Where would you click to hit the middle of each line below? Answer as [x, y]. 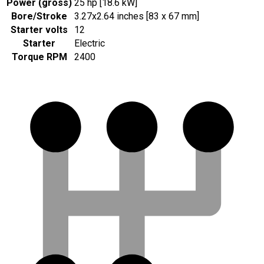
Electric [90, 43]
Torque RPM [39, 57]
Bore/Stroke [39, 16]
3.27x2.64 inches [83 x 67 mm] [137, 16]
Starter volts [39, 29]
